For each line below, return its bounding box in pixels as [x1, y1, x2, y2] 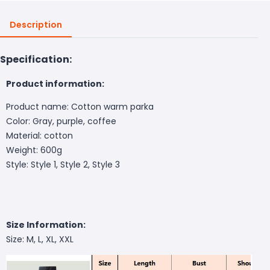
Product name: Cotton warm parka [6, 100, 154, 113]
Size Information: [6, 218, 86, 231]
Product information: [6, 77, 104, 90]
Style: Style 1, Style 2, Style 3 [6, 158, 120, 171]
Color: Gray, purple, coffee [6, 115, 116, 127]
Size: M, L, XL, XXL [6, 233, 74, 245]
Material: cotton [6, 129, 73, 142]
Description [10, 18, 62, 31]
